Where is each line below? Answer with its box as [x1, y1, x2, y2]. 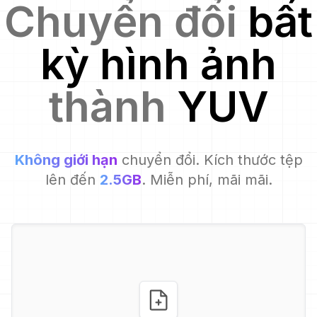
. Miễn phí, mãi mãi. [141, 171, 272, 188]
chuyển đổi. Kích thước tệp [121, 151, 303, 168]
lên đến [45, 171, 96, 188]
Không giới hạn [14, 151, 117, 168]
